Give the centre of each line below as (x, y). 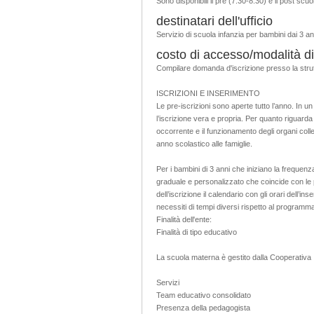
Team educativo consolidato (204, 295)
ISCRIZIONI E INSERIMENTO (208, 93)
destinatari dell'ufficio (214, 21)
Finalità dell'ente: (184, 219)
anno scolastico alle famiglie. (204, 143)
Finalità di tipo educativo (197, 232)
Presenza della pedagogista (203, 307)
